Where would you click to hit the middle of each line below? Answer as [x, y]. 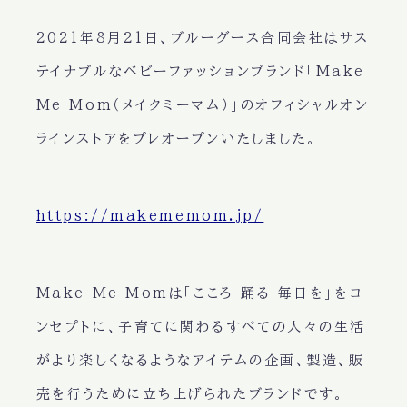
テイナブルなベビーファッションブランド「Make [201, 71]
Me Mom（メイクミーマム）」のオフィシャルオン [203, 104]
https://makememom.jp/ [150, 215]
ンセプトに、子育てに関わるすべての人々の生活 [201, 326]
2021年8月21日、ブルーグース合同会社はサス [203, 37]
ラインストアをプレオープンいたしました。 [177, 138]
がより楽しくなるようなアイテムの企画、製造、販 [200, 360]
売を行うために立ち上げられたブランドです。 [190, 393]
